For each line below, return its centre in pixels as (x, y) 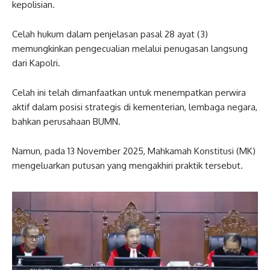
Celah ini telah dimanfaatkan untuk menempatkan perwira (129, 93)
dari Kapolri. (36, 63)
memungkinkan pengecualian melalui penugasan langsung (130, 49)
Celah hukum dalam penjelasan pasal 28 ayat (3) (110, 34)
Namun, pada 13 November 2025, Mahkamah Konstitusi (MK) (134, 151)
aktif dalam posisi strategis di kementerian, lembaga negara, (135, 107)
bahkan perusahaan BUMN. (66, 122)
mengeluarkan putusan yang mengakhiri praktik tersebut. (127, 166)
